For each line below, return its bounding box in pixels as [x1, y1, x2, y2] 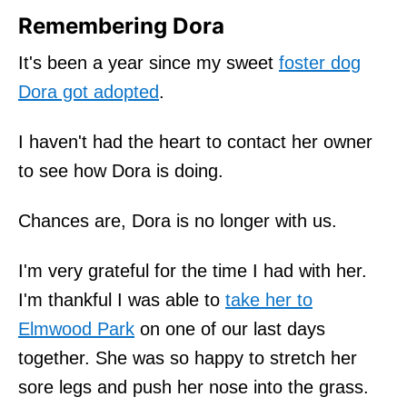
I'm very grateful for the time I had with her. [18, 260, 367, 281]
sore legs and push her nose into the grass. [18, 376, 369, 397]
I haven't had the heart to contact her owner [18, 131, 372, 152]
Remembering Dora [18, 12, 224, 39]
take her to [225, 289, 313, 310]
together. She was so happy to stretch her [18, 347, 357, 368]
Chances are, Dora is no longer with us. [18, 210, 337, 231]
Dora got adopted [18, 81, 159, 102]
